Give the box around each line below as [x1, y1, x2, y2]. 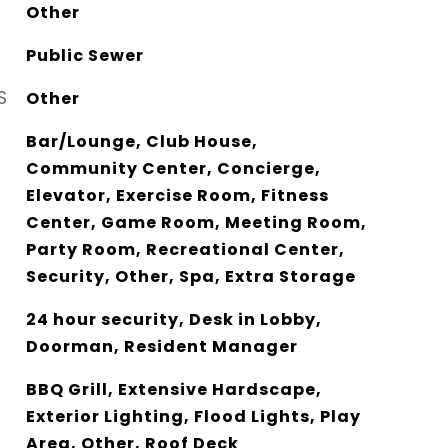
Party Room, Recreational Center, [25, 237, 345, 261]
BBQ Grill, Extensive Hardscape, [25, 377, 322, 401]
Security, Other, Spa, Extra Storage [25, 264, 356, 288]
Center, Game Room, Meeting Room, [25, 210, 367, 234]
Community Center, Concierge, [25, 156, 321, 180]
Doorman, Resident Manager [25, 334, 298, 358]
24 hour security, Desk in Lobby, [25, 307, 322, 331]
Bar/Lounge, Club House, [25, 129, 258, 153]
